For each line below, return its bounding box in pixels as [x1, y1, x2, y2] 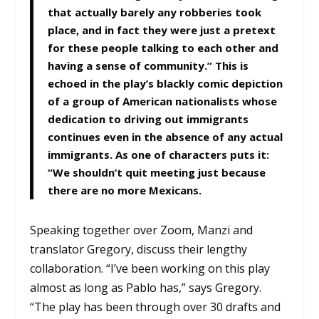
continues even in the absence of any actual [48, 129, 283, 144]
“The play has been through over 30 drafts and [30, 298, 281, 315]
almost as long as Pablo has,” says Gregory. [30, 279, 262, 296]
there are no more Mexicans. [48, 182, 202, 197]
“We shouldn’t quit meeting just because [48, 164, 266, 179]
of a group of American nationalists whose [48, 93, 278, 108]
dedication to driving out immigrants [48, 111, 249, 126]
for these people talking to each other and [48, 40, 279, 55]
